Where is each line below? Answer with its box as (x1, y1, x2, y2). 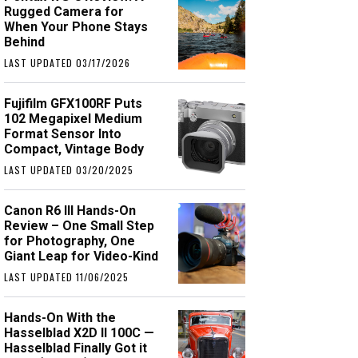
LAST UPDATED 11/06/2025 (4, 270, 129, 284)
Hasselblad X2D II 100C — (4, 325, 155, 341)
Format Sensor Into (4, 126, 122, 142)
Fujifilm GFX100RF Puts (4, 96, 143, 112)
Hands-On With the (4, 310, 117, 326)
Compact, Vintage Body (4, 141, 145, 157)
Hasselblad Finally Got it (4, 340, 148, 356)
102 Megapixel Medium (4, 111, 143, 127)
